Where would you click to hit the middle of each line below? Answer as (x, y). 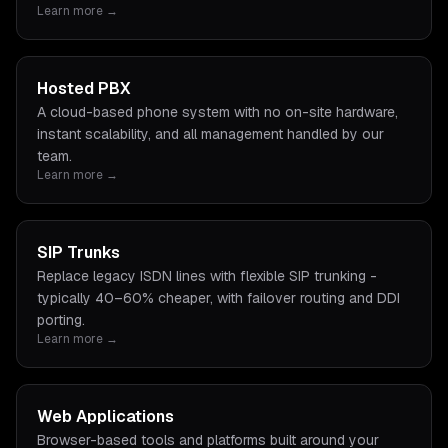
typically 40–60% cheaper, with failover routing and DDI (218, 298)
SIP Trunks (78, 252)
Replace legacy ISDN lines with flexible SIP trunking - (207, 276)
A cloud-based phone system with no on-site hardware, (217, 112)
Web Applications (105, 416)
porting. (61, 320)
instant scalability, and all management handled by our (210, 134)
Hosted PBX (84, 88)
